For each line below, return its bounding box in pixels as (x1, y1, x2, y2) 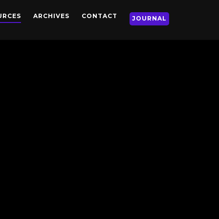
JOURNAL (132, 14, 167, 22)
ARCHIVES (33, 12, 69, 20)
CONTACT (82, 12, 117, 20)
